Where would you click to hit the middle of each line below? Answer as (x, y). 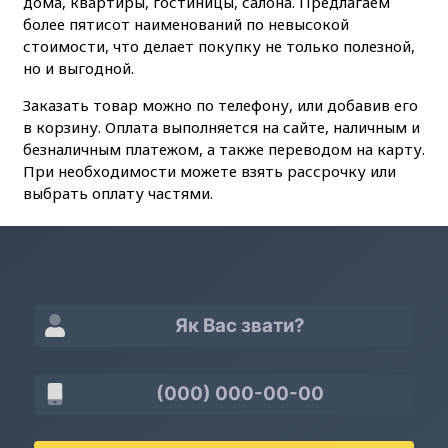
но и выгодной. (78, 67)
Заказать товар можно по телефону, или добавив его (220, 104)
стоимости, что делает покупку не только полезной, (218, 45)
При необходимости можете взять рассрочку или (209, 170)
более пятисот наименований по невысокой (185, 23)
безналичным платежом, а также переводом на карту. (223, 148)
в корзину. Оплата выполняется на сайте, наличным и (221, 126)
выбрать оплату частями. (117, 192)
